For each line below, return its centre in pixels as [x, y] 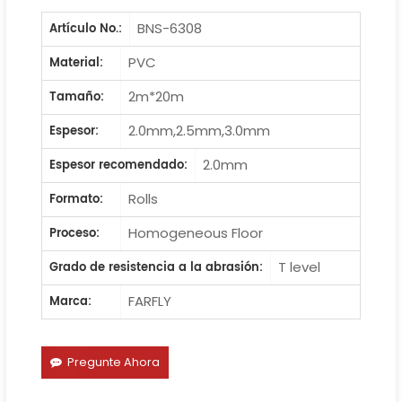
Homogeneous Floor [196, 232]
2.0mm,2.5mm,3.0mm [200, 130]
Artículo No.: [85, 29]
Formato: [76, 199]
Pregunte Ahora [113, 362]
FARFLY [150, 301]
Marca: [70, 301]
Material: [76, 63]
